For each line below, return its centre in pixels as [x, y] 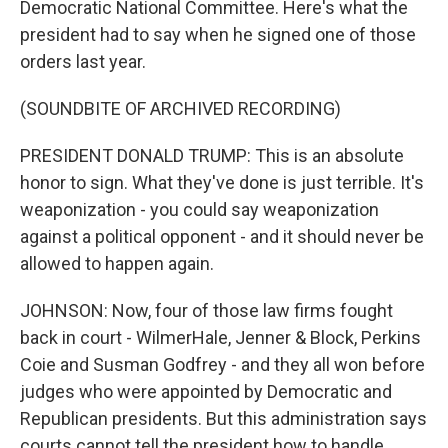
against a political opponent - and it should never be [222, 236]
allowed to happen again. [117, 263]
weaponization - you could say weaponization [199, 209]
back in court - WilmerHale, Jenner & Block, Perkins [220, 337]
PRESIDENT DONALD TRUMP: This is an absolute [212, 155]
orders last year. [83, 61]
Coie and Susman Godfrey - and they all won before [222, 364]
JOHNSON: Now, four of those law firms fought [206, 310]
